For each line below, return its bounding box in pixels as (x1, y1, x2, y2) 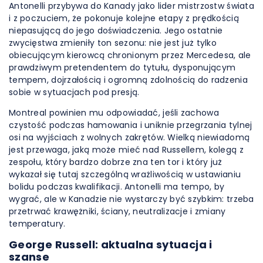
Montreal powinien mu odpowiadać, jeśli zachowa (9, 107, 219, 119)
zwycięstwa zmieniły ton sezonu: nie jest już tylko (9, 37, 217, 49)
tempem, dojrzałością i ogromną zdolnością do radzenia (9, 74, 248, 86)
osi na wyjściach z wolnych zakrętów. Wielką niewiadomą (9, 131, 250, 143)
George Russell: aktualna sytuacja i (9, 237, 213, 252)
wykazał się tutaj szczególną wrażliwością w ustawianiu (9, 168, 241, 180)
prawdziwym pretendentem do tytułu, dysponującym (9, 62, 236, 73)
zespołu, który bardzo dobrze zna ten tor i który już (9, 156, 222, 168)
